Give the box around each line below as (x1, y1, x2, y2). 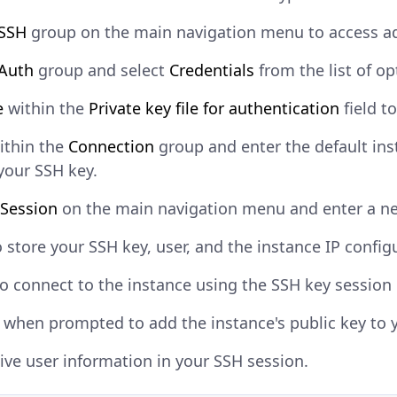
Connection (68, 136, 154, 158)
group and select (34, 59, 169, 82)
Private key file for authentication (89, 97, 339, 120)
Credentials (169, 59, 254, 82)
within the (4, 97, 89, 120)
